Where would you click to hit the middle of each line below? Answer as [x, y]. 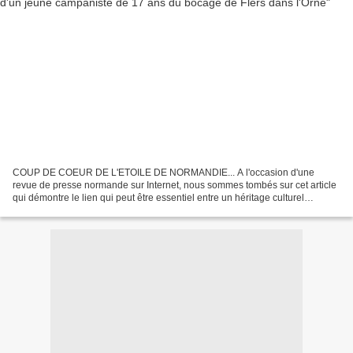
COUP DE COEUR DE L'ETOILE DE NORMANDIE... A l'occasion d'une [163, 172]
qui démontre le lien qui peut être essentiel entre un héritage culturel [158, 197]
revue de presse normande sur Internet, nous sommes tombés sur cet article [175, 185]
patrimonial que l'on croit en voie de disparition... [116, 210]
